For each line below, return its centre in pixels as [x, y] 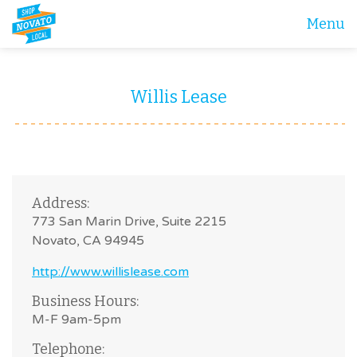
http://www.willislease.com [110, 272]
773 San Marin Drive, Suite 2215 [129, 222]
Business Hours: [85, 301]
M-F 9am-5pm [76, 320]
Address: [61, 203]
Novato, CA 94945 [88, 241]
